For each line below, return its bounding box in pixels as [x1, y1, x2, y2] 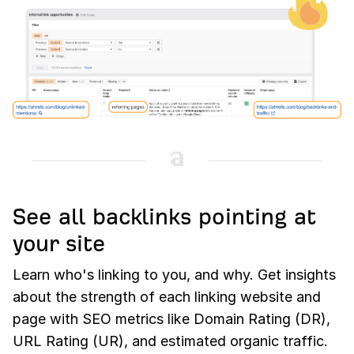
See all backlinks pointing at [13, 205, 316, 230]
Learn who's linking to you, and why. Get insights [13, 266, 336, 284]
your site [13, 232, 105, 257]
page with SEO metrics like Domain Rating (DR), [13, 311, 330, 328]
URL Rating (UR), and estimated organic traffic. [13, 333, 328, 350]
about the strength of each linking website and [13, 288, 321, 306]
